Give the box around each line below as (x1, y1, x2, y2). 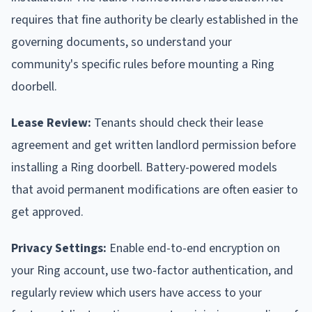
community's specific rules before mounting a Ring (11, 56, 274, 74)
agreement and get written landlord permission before (11, 136, 296, 155)
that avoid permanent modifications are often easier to (11, 181, 298, 199)
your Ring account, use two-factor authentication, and (11, 262, 293, 280)
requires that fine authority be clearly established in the (11, 11, 298, 29)
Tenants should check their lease (91, 114, 263, 132)
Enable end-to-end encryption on (107, 240, 280, 258)
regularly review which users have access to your (11, 284, 262, 302)
